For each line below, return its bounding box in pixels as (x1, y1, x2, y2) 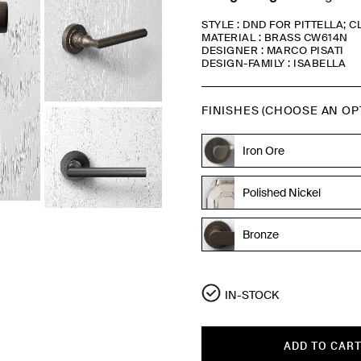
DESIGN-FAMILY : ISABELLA (201, 56, 346, 70)
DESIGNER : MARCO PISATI (201, 44, 344, 57)
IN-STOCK (225, 287, 280, 302)
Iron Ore (243, 143, 285, 158)
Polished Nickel (243, 185, 322, 200)
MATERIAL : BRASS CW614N (201, 31, 348, 44)
